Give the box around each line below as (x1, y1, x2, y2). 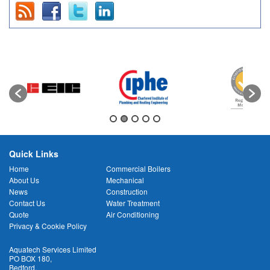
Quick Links (9, 147, 58, 160)
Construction (106, 186, 148, 196)
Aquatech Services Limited (9, 243, 96, 254)
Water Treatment (106, 197, 160, 208)
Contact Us (9, 197, 45, 208)
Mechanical (106, 174, 145, 185)
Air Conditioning (106, 209, 160, 219)
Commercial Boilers (106, 163, 171, 174)
